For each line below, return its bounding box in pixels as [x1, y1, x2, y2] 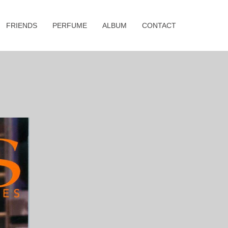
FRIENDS [6, 21, 37, 30]
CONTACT [141, 21, 176, 30]
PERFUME [52, 21, 87, 30]
